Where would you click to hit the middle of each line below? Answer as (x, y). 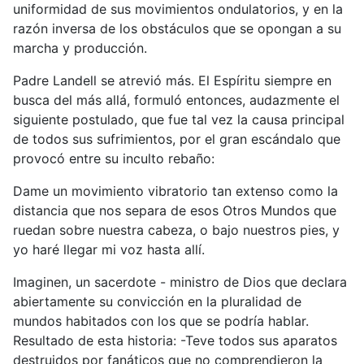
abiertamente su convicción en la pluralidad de (157, 301)
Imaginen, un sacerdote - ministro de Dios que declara (180, 282)
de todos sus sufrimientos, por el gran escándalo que (177, 139)
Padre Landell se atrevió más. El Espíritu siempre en (172, 80)
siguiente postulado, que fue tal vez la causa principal (179, 119)
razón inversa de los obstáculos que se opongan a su (177, 28)
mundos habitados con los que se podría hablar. (161, 321)
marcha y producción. (80, 48)
